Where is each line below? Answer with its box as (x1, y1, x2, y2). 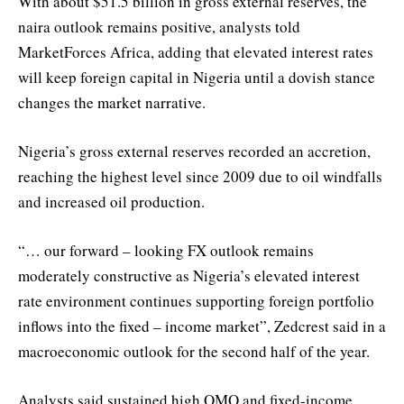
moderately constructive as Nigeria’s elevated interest (18, 265, 360, 287)
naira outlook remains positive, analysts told (18, 15, 300, 37)
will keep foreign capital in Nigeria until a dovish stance (18, 66, 375, 87)
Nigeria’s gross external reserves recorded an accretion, (18, 140, 371, 161)
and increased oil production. (18, 190, 205, 212)
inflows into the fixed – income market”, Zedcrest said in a (18, 316, 386, 337)
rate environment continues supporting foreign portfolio (18, 290, 374, 312)
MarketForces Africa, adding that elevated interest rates (18, 41, 373, 62)
